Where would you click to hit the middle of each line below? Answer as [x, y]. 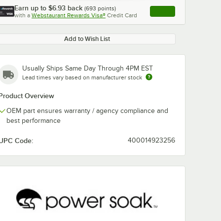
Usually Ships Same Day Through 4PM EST [88, 68]
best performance [34, 121]
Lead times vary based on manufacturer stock [82, 77]
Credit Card [122, 15]
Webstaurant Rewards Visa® [69, 15]
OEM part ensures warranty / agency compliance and [87, 111]
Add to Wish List [87, 39]
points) [106, 8]
